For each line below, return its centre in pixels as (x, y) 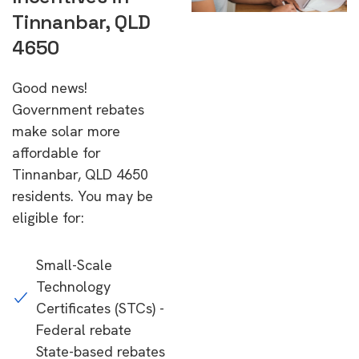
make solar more (66, 131)
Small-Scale (74, 265)
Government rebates (78, 109)
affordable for (56, 153)
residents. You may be (83, 196)
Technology (73, 286)
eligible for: (48, 218)
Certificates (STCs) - (100, 308)
